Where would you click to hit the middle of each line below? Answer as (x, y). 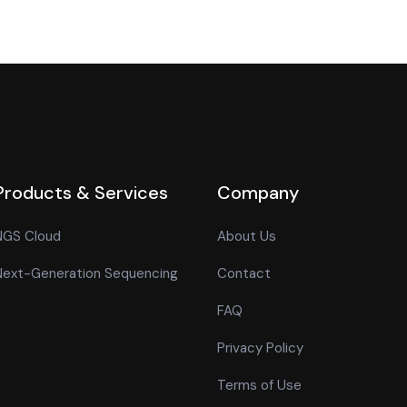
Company (258, 193)
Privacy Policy (260, 348)
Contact (244, 273)
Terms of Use (259, 385)
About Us (247, 236)
